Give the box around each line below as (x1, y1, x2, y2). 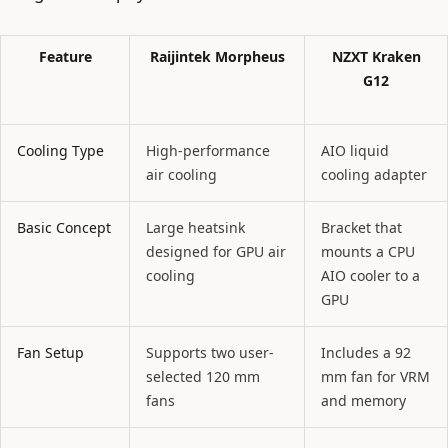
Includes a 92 (321, 342, 411, 362)
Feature (38, 46, 92, 66)
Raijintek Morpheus (149, 46, 285, 66)
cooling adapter (321, 164, 427, 184)
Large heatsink (146, 217, 245, 237)
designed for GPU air (146, 241, 286, 261)
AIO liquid (321, 140, 389, 160)
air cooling (146, 164, 217, 184)
